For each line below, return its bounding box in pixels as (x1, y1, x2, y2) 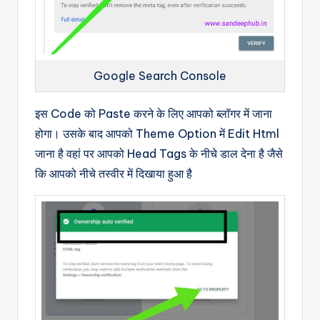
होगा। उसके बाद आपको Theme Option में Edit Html (35, 126, 282, 141)
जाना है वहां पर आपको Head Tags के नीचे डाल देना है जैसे (35, 146, 283, 161)
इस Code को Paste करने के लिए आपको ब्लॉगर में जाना (35, 106, 272, 121)
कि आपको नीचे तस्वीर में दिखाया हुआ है (35, 166, 195, 181)
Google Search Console (94, 69, 226, 84)
